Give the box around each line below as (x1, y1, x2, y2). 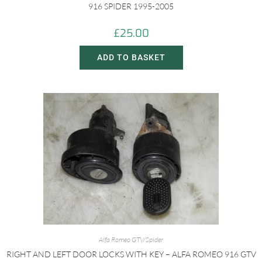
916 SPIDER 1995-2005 (88, 1, 174, 12)
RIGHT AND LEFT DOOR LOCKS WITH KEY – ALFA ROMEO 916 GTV (6, 249, 256, 260)
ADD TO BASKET (96, 53, 166, 63)
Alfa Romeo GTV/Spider (99, 235, 163, 244)
